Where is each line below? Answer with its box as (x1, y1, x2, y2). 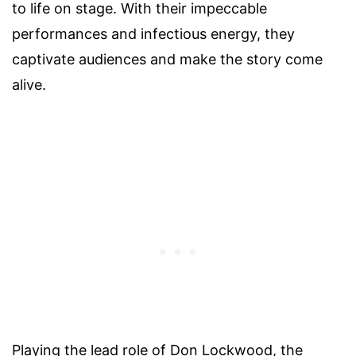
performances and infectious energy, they (12, 25, 295, 42)
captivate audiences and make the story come (12, 50, 323, 68)
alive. (12, 75, 46, 93)
